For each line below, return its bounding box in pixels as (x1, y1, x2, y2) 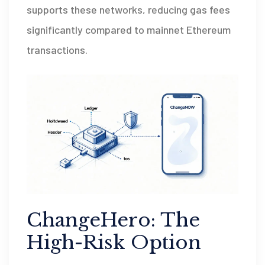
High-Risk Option (27, 230, 201, 254)
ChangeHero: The (27, 208, 200, 232)
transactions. (27, 43, 88, 57)
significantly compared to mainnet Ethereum (27, 23, 231, 37)
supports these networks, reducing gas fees (27, 3, 230, 17)
